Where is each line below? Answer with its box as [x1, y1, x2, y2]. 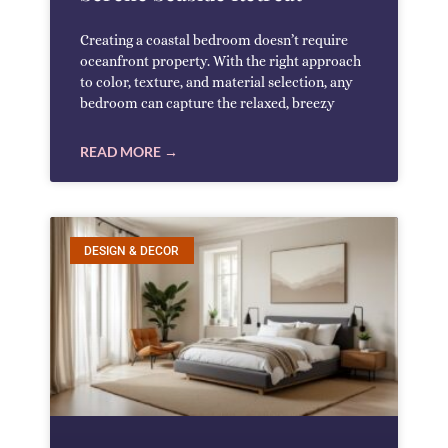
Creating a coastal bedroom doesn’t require [80, 32, 348, 49]
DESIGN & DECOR [84, 243, 180, 258]
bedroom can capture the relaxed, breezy [80, 95, 335, 112]
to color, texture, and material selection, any [80, 74, 353, 91]
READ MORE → [80, 143, 178, 161]
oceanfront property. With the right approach [80, 53, 361, 70]
